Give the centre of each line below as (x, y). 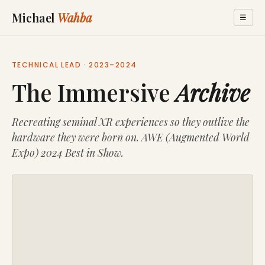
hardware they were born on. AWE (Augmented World (131, 137)
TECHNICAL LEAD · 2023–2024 (75, 65)
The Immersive (94, 93)
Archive (213, 93)
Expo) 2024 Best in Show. (68, 153)
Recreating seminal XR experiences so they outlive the (131, 122)
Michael (35, 17)
